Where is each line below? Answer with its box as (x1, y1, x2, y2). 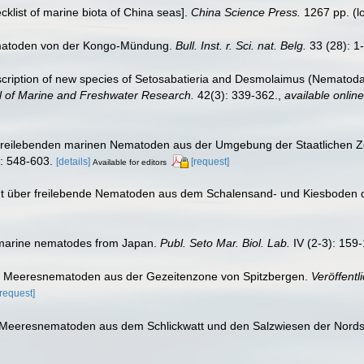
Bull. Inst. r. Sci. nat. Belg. (175, 38, 306, 52)
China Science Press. (191, 6, 301, 19)
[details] (56, 155, 90, 167)
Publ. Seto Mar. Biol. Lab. (160, 236, 290, 250)
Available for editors (93, 157, 167, 167)
